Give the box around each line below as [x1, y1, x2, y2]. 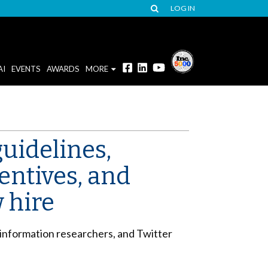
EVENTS [11, 63, 41, 74]
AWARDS [46, 63, 80, 74]
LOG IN [170, 4, 195, 13]
